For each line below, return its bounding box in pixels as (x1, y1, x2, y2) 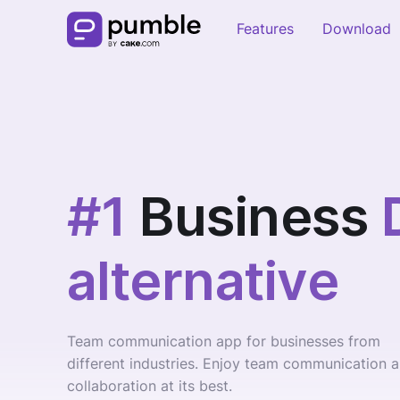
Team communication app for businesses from (66, 332, 380, 351)
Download (322, 20, 392, 38)
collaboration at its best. (66, 377, 232, 396)
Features (237, 20, 295, 38)
